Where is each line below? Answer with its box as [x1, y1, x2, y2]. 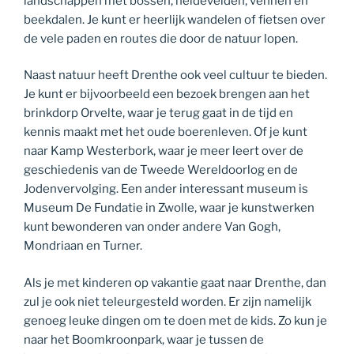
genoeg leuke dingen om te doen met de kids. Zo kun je [24, 313, 327, 328]
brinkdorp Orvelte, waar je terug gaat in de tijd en [24, 106, 293, 121]
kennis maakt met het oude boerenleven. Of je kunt [24, 125, 307, 140]
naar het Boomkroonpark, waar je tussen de [24, 332, 264, 347]
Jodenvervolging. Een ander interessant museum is [24, 182, 308, 197]
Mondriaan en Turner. [24, 239, 142, 254]
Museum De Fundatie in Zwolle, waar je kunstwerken [24, 201, 314, 216]
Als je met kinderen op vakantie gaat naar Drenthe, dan [24, 275, 326, 290]
